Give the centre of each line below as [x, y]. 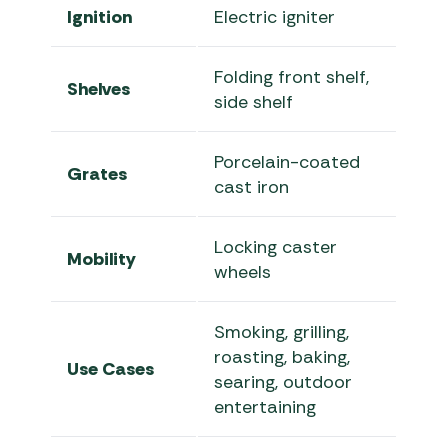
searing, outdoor [283, 382]
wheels [243, 272]
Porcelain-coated [287, 162]
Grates [97, 174]
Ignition [100, 17]
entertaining [265, 407]
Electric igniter [275, 17]
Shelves [99, 89]
